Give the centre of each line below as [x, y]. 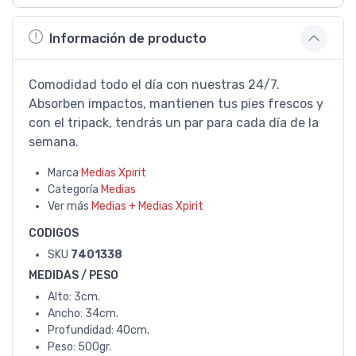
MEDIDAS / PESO [74, 275]
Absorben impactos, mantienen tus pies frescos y [176, 104]
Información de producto [128, 38]
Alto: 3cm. [74, 297]
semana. [54, 142]
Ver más [70, 206]
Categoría [74, 190]
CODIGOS [54, 233]
